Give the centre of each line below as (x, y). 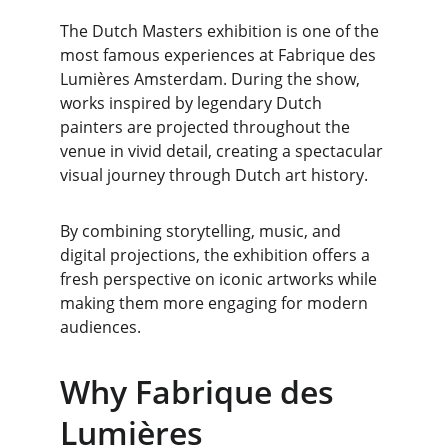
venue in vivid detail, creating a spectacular (223, 151)
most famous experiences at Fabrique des (220, 55)
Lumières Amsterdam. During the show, (212, 79)
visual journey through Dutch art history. (214, 175)
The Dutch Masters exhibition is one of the (221, 31)
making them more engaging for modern (216, 303)
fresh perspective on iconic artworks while (220, 279)
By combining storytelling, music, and (202, 231)
